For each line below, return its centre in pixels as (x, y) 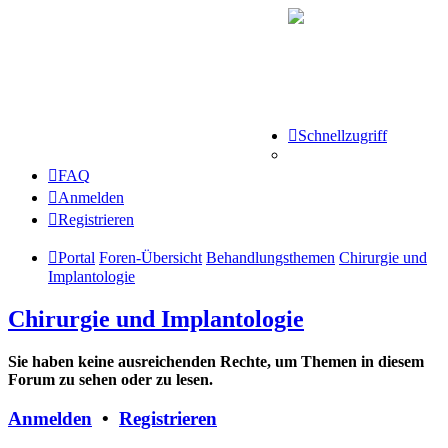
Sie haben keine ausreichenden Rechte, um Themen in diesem (216, 361)
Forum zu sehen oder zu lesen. (110, 379)
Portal (76, 257)
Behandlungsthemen (270, 257)
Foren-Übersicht (150, 257)
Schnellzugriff (342, 135)
